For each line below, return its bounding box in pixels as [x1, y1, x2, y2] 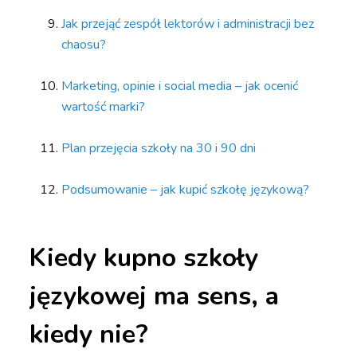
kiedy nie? [29, 317, 149, 352]
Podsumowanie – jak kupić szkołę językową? [61, 181, 310, 199]
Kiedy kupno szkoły [29, 241, 259, 276]
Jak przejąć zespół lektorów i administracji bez [61, 15, 315, 33]
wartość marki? [61, 98, 146, 116]
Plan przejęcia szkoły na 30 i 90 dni [61, 139, 257, 158]
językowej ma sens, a [29, 279, 280, 314]
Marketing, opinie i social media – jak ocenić [61, 77, 299, 96]
